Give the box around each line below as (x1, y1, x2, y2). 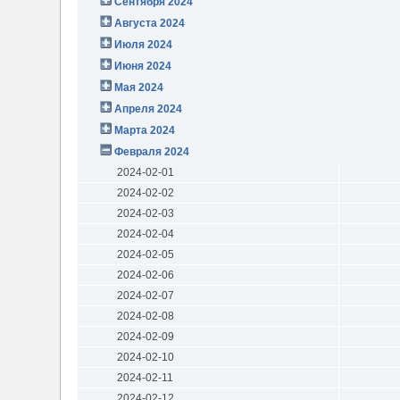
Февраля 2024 (114, 145, 190, 158)
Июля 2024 (114, 37, 173, 51)
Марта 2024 (114, 123, 176, 137)
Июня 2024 (114, 59, 172, 72)
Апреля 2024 (114, 102, 183, 115)
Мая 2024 (114, 80, 164, 94)
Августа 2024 (114, 16, 186, 29)
